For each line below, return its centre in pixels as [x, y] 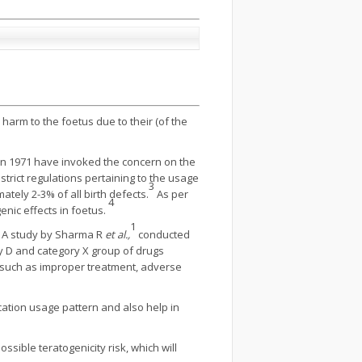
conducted [163, 234]
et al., [118, 234]
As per [173, 194]
